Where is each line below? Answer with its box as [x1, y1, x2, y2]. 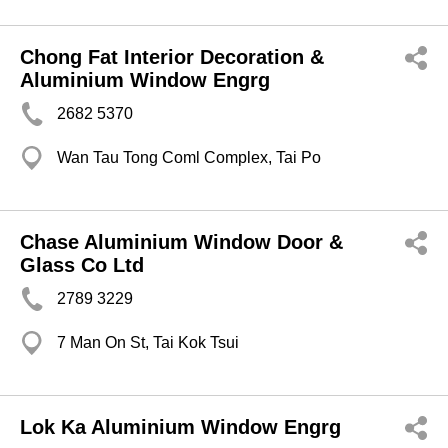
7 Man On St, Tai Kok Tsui [57, 334, 239, 351]
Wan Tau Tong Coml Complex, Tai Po [57, 149, 321, 166]
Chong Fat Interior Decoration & [20, 46, 324, 68]
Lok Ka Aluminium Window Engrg [20, 416, 341, 438]
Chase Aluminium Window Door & [20, 231, 343, 253]
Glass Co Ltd [20, 254, 144, 276]
